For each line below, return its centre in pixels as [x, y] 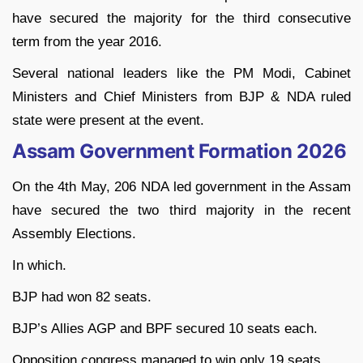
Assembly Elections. [74, 234]
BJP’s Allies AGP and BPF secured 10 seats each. [165, 329]
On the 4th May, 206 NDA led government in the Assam [181, 187]
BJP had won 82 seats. [82, 297]
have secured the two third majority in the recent [181, 211]
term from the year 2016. [87, 42]
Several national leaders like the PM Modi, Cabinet [181, 74]
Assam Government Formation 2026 [179, 152]
